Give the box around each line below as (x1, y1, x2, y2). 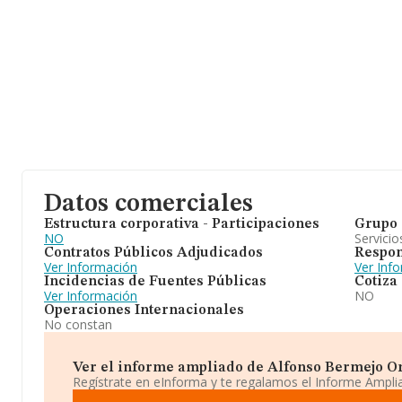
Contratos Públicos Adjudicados (44, 246, 263, 260)
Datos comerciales (44, 192, 253, 217)
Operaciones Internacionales (44, 303, 244, 318)
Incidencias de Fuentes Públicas (44, 275, 267, 289)
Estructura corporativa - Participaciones (44, 217, 319, 232)
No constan (44, 316, 112, 333)
